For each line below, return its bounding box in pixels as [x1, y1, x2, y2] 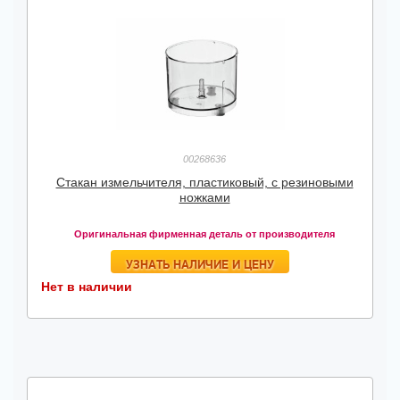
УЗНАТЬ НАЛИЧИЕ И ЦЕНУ [126, 256, 274, 272]
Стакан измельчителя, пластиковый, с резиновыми [55, 175, 354, 189]
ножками [179, 190, 230, 204]
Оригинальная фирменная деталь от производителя [74, 229, 335, 239]
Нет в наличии [41, 279, 132, 294]
